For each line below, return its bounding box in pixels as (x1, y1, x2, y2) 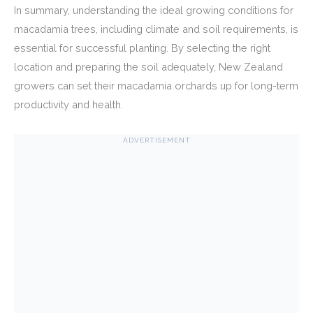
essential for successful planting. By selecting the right (14, 41, 270, 54)
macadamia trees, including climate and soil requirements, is (14, 22, 298, 35)
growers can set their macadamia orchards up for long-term (14, 79, 298, 92)
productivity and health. (14, 98, 123, 110)
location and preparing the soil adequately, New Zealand (14, 60, 283, 73)
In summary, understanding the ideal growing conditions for (14, 3, 293, 16)
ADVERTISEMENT (122, 136, 191, 144)
